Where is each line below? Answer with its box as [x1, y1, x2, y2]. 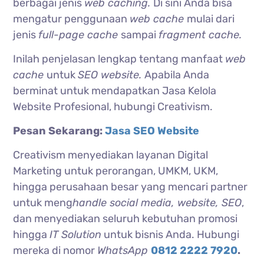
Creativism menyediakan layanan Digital [13, 148, 209, 162]
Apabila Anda [144, 68, 210, 82]
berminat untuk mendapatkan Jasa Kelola [13, 84, 217, 98]
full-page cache [38, 28, 121, 42]
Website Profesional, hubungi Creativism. [13, 100, 213, 114]
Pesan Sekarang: [13, 124, 105, 138]
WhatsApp [97, 244, 151, 258]
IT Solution [49, 228, 102, 242]
